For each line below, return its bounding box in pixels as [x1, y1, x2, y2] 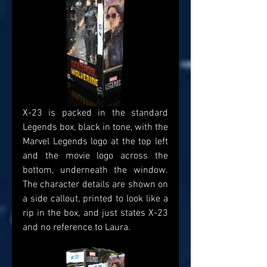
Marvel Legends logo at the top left [23, 136, 168, 148]
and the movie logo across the [23, 150, 168, 163]
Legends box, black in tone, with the [23, 122, 168, 134]
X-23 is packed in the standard [23, 107, 168, 120]
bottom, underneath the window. [23, 164, 168, 177]
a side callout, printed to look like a [23, 193, 168, 206]
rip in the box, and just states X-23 [23, 207, 168, 220]
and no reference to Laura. [23, 222, 131, 234]
